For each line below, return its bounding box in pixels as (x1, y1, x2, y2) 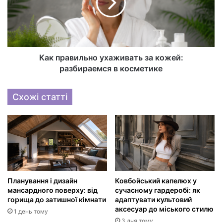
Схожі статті (12, 91, 67, 102)
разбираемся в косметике (59, 63, 163, 73)
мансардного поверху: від (7, 185, 98, 194)
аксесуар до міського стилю (115, 204, 214, 213)
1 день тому (14, 207, 48, 215)
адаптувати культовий (115, 195, 192, 204)
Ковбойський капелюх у (115, 176, 197, 185)
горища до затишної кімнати (7, 195, 106, 204)
